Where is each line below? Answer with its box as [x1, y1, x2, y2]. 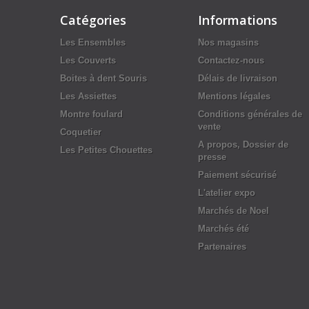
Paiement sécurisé [198, 170, 277, 180]
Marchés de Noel [198, 206, 269, 216]
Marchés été [198, 223, 249, 234]
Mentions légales [198, 91, 270, 101]
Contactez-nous [198, 55, 264, 66]
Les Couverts [60, 55, 116, 66]
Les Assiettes [60, 91, 117, 101]
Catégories [60, 12, 126, 28]
